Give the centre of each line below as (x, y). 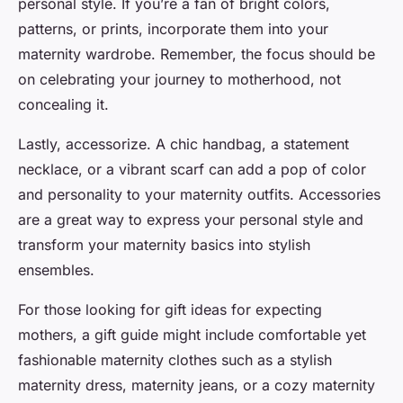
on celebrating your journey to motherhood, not (179, 80)
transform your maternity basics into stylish (164, 245)
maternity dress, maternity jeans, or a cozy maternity (197, 385)
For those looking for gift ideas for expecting (170, 310)
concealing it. (63, 105)
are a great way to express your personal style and (191, 220)
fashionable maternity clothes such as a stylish (175, 360)
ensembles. (56, 270)
